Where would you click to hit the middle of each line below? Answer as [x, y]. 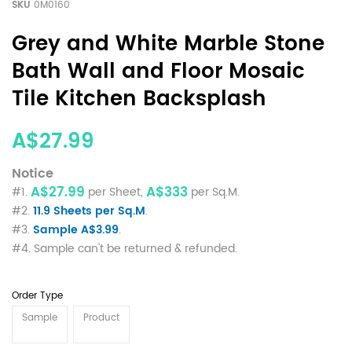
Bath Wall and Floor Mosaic [158, 71]
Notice [33, 173]
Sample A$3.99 [76, 229]
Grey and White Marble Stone [168, 44]
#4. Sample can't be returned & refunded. [125, 248]
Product [101, 317]
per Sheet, [115, 192]
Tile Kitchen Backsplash [139, 99]
